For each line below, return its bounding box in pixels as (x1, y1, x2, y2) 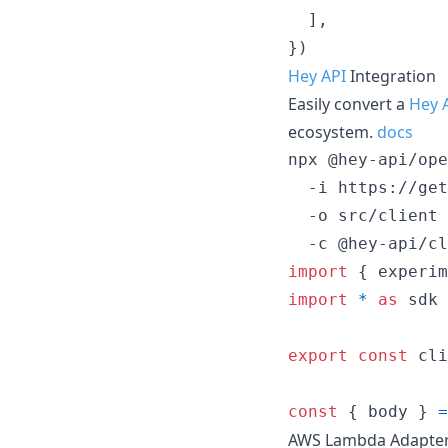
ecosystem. (288, 120, 377, 143)
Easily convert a (288, 92, 409, 115)
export (288, 345, 348, 365)
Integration (346, 64, 436, 87)
